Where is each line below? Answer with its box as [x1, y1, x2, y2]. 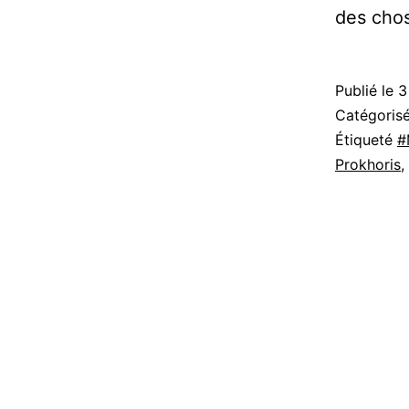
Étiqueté [335, 131, 397, 150]
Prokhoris [335, 155, 401, 174]
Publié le [335, 81, 398, 100]
